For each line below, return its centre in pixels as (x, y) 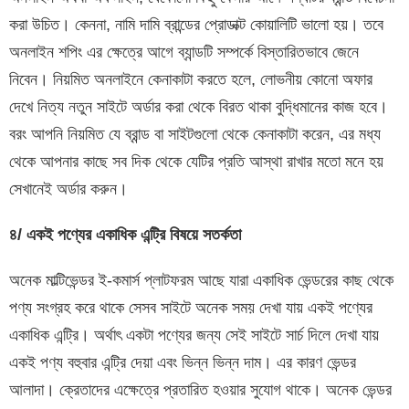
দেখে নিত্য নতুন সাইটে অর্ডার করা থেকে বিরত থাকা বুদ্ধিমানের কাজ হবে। (199, 107)
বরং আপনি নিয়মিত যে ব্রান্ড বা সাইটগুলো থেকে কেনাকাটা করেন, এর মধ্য (195, 135)
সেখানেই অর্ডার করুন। (68, 189)
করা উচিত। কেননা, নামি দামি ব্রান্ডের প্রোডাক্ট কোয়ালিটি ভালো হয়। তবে (196, 25)
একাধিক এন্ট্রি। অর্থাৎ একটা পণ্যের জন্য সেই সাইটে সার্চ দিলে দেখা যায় (194, 336)
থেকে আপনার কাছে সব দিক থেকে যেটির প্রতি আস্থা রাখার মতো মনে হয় (196, 162)
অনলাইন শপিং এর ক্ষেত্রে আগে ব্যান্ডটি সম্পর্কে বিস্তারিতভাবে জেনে (184, 52)
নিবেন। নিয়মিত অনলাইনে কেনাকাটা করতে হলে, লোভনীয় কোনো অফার (191, 80)
